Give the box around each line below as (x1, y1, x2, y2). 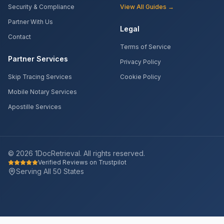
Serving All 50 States (16, 167, 84, 175)
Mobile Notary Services (8, 88, 77, 95)
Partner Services (8, 54, 68, 63)
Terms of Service (120, 43, 171, 50)
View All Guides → (120, 3, 174, 10)
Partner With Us (8, 18, 53, 25)
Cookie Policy (120, 73, 161, 80)
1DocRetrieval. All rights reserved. (33, 149, 145, 157)
